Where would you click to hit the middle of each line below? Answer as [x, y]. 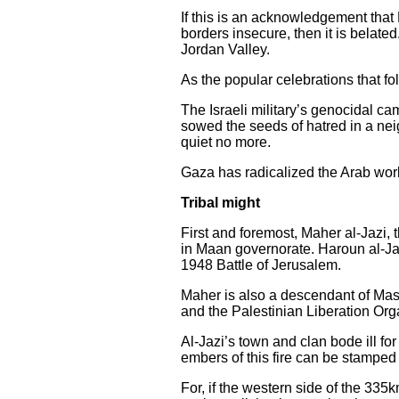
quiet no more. [226, 142]
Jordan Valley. [225, 49]
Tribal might [220, 203]
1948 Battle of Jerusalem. [261, 265]
